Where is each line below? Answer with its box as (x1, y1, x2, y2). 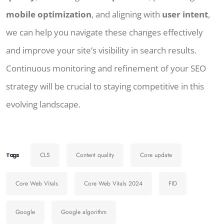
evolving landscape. (6, 98, 80, 110)
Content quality (76, 150, 114, 160)
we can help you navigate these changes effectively (6, 26, 203, 38)
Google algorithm (61, 207, 106, 217)
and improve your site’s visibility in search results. (6, 44, 196, 56)
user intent (162, 8, 208, 20)
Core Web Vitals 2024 (84, 179, 142, 188)
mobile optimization (6, 8, 91, 20)
